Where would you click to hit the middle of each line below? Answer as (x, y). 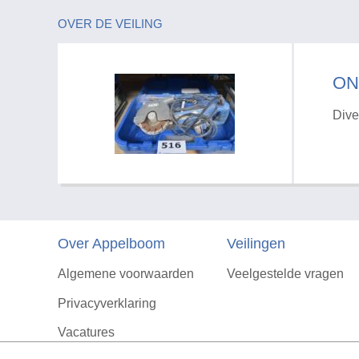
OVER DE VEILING (110, 24)
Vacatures (86, 332)
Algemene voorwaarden (126, 274)
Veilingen (256, 244)
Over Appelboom (111, 244)
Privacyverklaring (107, 303)
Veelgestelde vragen (285, 274)
